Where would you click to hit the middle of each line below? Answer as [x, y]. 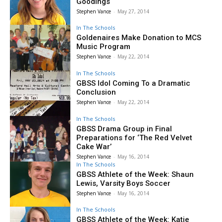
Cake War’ [94, 146]
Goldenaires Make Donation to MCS [139, 38]
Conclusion [96, 92]
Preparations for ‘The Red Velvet [135, 138]
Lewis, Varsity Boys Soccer [124, 183]
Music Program [104, 47]
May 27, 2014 [134, 11]
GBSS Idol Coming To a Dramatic [134, 83]
